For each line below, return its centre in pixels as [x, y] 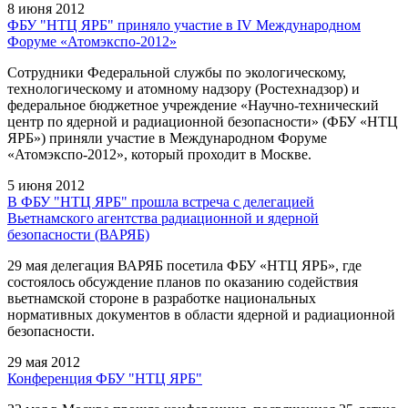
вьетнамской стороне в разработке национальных [162, 298]
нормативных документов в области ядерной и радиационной [201, 314]
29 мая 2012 [44, 362]
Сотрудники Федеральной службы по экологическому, [177, 72]
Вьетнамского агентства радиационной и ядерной [163, 218]
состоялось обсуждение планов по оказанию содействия [183, 281]
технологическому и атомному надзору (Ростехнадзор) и [184, 88]
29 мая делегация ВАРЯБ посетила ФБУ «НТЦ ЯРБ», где [184, 265]
